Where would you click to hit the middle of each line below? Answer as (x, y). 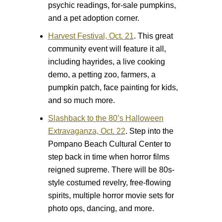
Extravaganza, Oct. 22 (86, 131)
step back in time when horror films (109, 157)
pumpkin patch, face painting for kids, (113, 87)
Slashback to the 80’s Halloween (106, 118)
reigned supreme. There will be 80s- (111, 169)
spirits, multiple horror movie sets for (111, 195)
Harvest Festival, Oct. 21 (91, 36)
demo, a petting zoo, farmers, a (102, 74)
